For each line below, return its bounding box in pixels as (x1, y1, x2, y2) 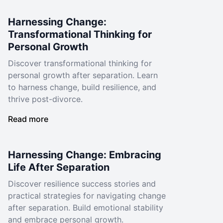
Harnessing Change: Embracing (8, 149, 161, 161)
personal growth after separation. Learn (8, 70, 158, 80)
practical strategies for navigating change (8, 191, 166, 201)
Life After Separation (8, 161, 110, 173)
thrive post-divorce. (8, 94, 83, 104)
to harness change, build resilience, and (8, 82, 156, 92)
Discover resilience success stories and (8, 179, 156, 189)
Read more (8, 114, 48, 124)
